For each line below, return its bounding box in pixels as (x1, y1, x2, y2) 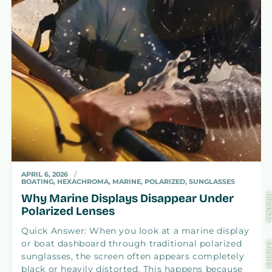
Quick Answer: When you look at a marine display (21, 225, 250, 236)
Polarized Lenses (21, 203, 115, 218)
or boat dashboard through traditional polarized (21, 238, 242, 248)
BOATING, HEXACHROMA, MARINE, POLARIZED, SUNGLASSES (21, 177, 235, 186)
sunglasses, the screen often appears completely (21, 251, 245, 261)
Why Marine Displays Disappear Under (21, 191, 234, 205)
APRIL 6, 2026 (21, 170, 68, 178)
